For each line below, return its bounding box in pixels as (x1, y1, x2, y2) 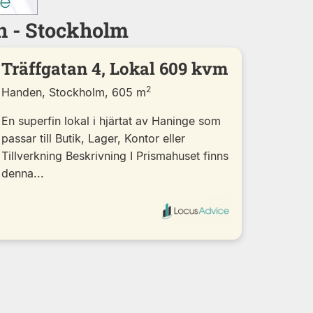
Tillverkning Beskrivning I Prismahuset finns (1, 148, 228, 163)
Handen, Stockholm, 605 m (1, 85, 146, 99)
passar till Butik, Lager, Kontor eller (1, 131, 185, 145)
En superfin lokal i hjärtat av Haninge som (1, 113, 221, 128)
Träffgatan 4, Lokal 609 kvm (1, 57, 228, 80)
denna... (1, 166, 44, 180)
